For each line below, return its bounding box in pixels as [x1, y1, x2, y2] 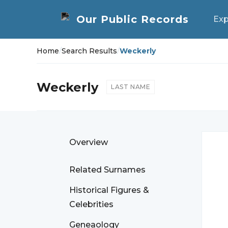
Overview [69, 137, 108, 147]
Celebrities [69, 199, 113, 209]
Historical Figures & [69, 185, 149, 195]
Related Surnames [69, 165, 146, 175]
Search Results [62, 46, 117, 55]
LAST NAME [111, 83, 151, 91]
